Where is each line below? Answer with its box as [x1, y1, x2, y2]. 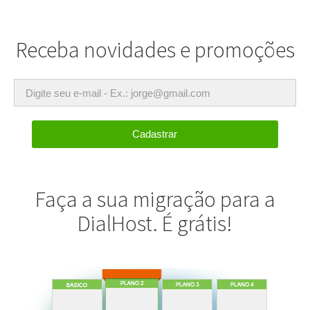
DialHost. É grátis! [77, 210, 232, 237]
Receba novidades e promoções [15, 36, 295, 64]
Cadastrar [132, 128, 178, 140]
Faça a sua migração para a [35, 185, 275, 213]
